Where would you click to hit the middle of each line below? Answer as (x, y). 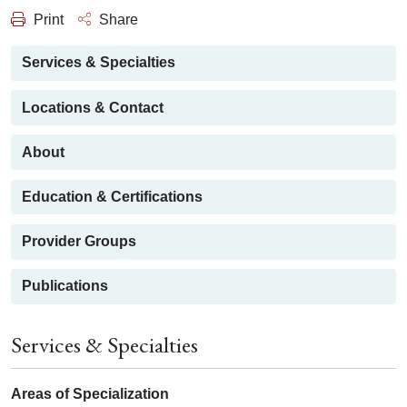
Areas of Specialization (90, 394)
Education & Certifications (112, 197)
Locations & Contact (93, 107)
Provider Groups (79, 242)
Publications (65, 286)
